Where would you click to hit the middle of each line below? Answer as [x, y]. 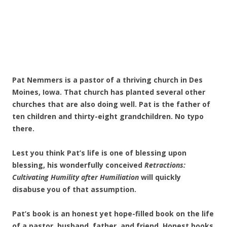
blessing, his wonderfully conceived [78, 165]
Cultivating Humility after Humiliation [75, 177]
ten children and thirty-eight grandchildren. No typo [108, 116]
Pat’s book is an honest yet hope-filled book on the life [113, 214]
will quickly [160, 177]
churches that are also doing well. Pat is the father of [111, 104]
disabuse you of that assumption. [74, 189]
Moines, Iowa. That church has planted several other [109, 92]
